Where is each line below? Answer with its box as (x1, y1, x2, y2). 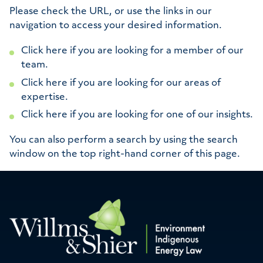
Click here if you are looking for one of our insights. (21, 110, 253, 120)
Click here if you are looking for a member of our (21, 46, 244, 56)
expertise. (21, 92, 68, 102)
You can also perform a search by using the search (9, 136, 238, 146)
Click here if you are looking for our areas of (21, 78, 221, 88)
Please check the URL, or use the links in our (9, 7, 212, 17)
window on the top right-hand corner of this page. (9, 150, 240, 160)
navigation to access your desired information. (9, 21, 222, 31)
